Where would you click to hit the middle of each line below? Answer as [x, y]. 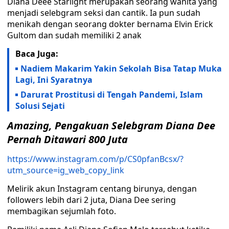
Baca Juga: [37, 54]
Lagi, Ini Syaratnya [54, 80]
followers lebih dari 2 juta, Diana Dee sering [91, 200]
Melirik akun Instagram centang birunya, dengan [102, 189]
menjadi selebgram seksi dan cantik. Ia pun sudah [104, 13]
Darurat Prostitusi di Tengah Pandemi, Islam [112, 95]
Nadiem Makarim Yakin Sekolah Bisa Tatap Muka [121, 68]
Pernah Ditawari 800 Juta [67, 139]
